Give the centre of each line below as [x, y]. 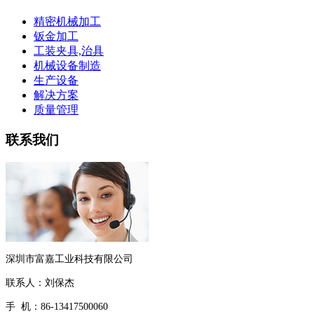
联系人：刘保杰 [41, 283]
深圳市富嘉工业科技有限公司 [69, 259]
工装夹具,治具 [69, 50]
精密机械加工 [67, 21]
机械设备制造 [67, 65]
